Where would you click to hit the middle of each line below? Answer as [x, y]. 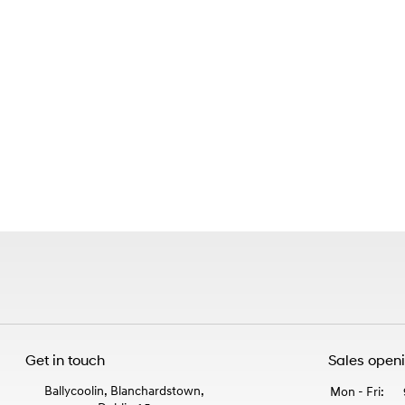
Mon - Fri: [358, 392]
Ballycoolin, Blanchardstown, [125, 391]
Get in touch [66, 361]
